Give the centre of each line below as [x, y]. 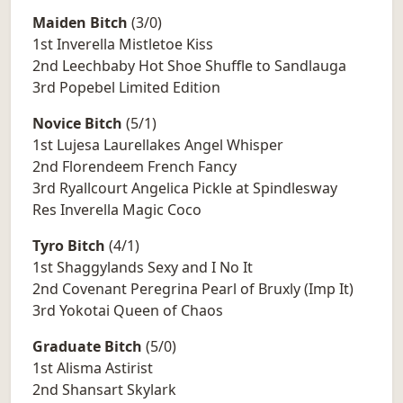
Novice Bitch [77, 124]
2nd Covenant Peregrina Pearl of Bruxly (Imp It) [193, 289]
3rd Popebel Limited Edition [126, 88]
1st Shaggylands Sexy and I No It [143, 268]
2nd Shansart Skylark [104, 390]
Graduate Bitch [87, 347]
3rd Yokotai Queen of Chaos [128, 311]
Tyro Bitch [69, 246]
